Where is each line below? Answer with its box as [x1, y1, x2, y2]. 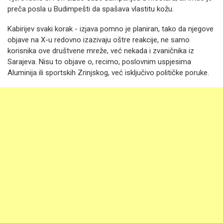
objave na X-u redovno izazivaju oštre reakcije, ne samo [7, 35, 190, 44]
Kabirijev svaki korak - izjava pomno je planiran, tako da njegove [7, 24, 214, 33]
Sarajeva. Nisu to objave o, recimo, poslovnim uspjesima [7, 57, 191, 66]
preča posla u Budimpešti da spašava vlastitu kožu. [7, 4, 174, 13]
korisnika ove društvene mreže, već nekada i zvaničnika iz [7, 46, 194, 55]
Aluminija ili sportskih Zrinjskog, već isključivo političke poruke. [7, 68, 209, 77]
